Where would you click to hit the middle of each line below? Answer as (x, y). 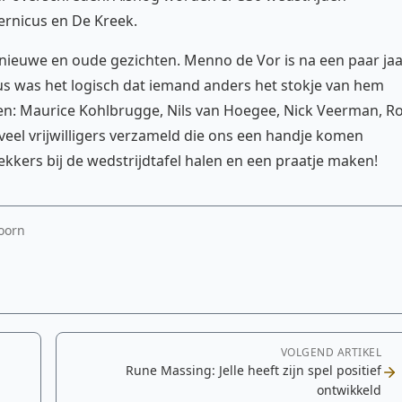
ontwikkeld (349, 390)
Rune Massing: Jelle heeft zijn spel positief (253, 370)
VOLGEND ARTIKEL (331, 352)
